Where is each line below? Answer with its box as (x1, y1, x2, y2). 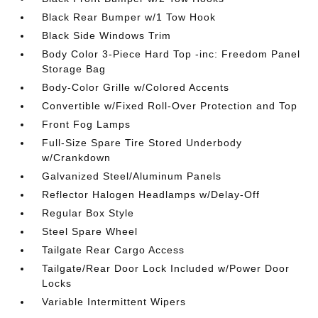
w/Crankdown (42, 152, 111, 163)
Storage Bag (42, 63, 106, 75)
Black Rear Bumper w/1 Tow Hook (42, 11, 216, 23)
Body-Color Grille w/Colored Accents (42, 82, 230, 93)
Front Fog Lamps (42, 119, 131, 130)
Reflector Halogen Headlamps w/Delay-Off (42, 189, 261, 200)
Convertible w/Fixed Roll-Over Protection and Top (42, 100, 298, 111)
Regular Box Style (42, 207, 135, 219)
